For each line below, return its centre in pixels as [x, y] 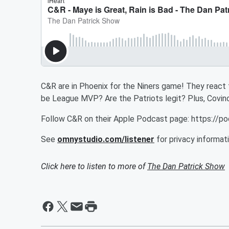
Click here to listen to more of [94, 166]
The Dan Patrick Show [186, 166]
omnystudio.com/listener [106, 139]
